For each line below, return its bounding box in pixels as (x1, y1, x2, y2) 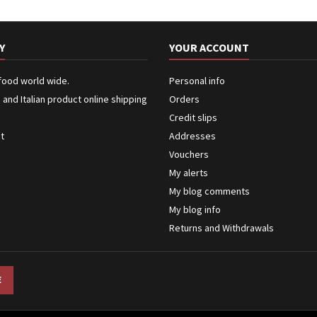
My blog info (169, 203, 221, 216)
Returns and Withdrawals (169, 221, 274, 234)
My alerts (169, 166, 208, 179)
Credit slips (169, 111, 217, 124)
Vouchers (169, 148, 209, 161)
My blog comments (169, 185, 250, 197)
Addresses (169, 129, 216, 142)
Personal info (169, 74, 225, 87)
